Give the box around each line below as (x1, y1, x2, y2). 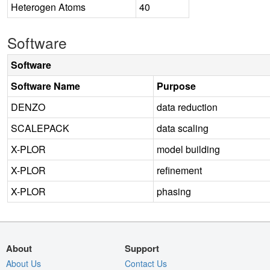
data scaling (157, 121, 209, 135)
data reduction (157, 99, 218, 114)
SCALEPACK (11, 121, 69, 135)
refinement (157, 163, 202, 177)
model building (157, 142, 220, 156)
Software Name (11, 78, 80, 93)
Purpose (157, 78, 196, 93)
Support (125, 241, 160, 255)
